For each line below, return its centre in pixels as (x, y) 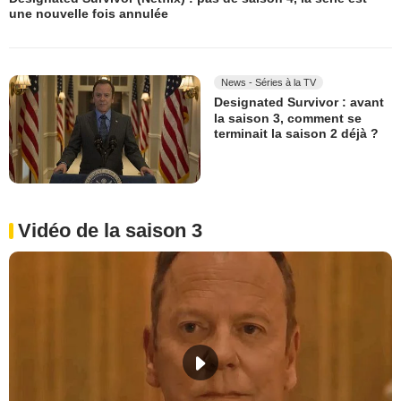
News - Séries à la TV (269, 83)
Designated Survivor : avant (299, 102)
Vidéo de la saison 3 (110, 230)
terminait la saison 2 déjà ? (296, 134)
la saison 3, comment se (288, 118)
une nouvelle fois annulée (89, 14)
